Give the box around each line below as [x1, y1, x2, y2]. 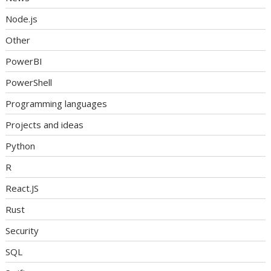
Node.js [5, 13, 38, 25]
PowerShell [5, 76, 53, 88]
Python [5, 140, 36, 152]
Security [5, 224, 39, 237]
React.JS [5, 182, 39, 194]
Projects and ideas [5, 119, 84, 131]
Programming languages [5, 97, 108, 109]
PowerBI [5, 55, 43, 67]
